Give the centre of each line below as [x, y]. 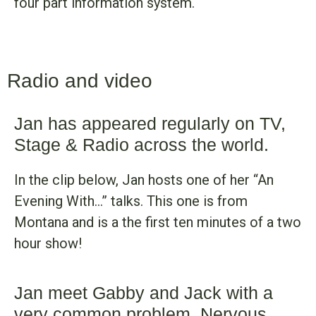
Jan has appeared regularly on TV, [150, 124]
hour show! [48, 244]
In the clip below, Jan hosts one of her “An [144, 180]
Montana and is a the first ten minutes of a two [158, 223]
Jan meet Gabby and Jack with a [144, 293]
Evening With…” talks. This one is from [131, 201]
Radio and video [80, 81]
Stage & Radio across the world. [142, 145]
